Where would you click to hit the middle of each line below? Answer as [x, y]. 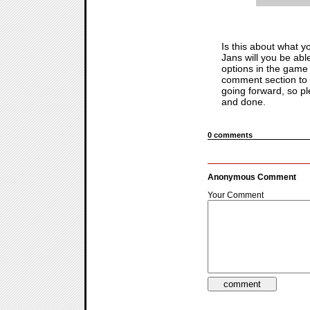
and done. [244, 101]
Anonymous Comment [252, 177]
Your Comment [236, 195]
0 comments [230, 135]
